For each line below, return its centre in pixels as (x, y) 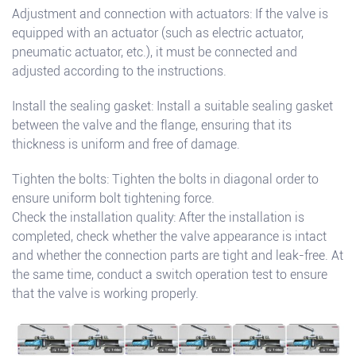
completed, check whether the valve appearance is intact (169, 237)
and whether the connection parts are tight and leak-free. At (178, 256)
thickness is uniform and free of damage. (126, 145)
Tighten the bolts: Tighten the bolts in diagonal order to (165, 180)
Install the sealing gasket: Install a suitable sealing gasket (172, 106)
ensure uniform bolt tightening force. (113, 199)
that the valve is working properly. (105, 294)
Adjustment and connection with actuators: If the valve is (170, 14)
